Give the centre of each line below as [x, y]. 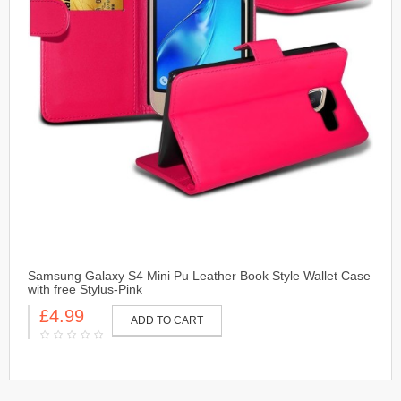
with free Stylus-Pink [85, 290]
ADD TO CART [167, 321]
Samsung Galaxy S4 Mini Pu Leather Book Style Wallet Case [199, 276]
